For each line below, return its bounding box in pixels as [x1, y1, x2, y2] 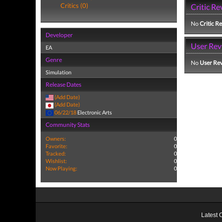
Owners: [46, 135, 66, 142]
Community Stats [46, 120, 90, 128]
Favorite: [46, 142, 67, 149]
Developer [46, 31, 73, 39]
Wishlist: [46, 157, 67, 164]
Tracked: [46, 150, 66, 157]
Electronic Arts [76, 109, 112, 115]
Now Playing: [46, 165, 77, 171]
